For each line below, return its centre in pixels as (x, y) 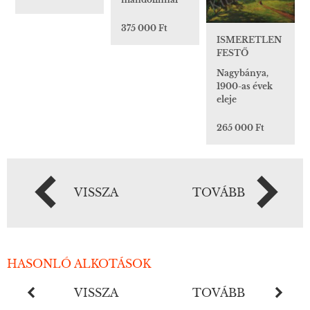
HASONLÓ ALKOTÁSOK (79, 263)
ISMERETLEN (249, 39)
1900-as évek (245, 86)
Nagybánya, (243, 73)
